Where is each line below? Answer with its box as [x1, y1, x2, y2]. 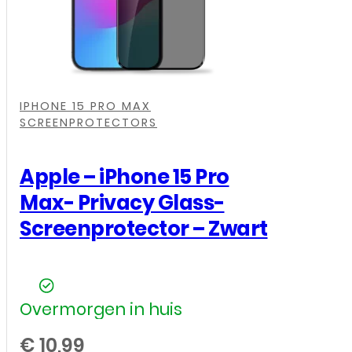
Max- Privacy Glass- [20, 189, 225, 218]
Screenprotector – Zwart [20, 214, 268, 244]
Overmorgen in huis [20, 298, 182, 321]
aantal [154, 68, 209, 92]
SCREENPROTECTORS [20, 114, 157, 130]
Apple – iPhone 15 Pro [20, 163, 229, 192]
